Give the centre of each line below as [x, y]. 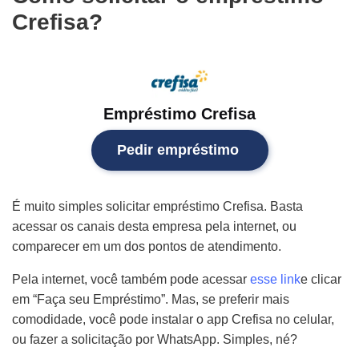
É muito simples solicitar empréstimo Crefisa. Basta [157, 206]
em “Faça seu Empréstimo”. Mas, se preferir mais [151, 299]
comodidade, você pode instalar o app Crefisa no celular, [173, 319]
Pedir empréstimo [177, 149]
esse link [274, 279]
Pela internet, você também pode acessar [129, 279]
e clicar [321, 279]
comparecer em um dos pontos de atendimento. [147, 246]
